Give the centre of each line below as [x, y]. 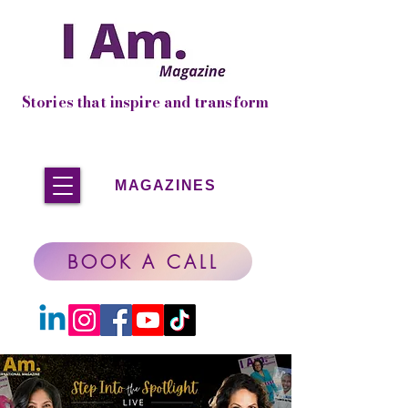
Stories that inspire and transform [145, 102]
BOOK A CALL [143, 261]
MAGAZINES [166, 185]
